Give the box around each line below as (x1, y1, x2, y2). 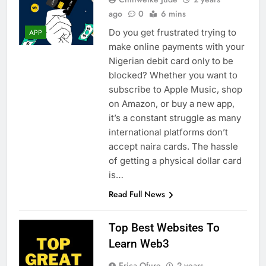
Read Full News (108, 188, 165, 201)
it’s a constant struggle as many (108, 112, 241, 124)
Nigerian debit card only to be (108, 55, 233, 67)
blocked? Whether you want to (108, 69, 237, 81)
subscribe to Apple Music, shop (108, 84, 242, 96)
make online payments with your (108, 41, 245, 53)
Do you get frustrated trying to (108, 27, 236, 39)
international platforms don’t (108, 126, 228, 138)
